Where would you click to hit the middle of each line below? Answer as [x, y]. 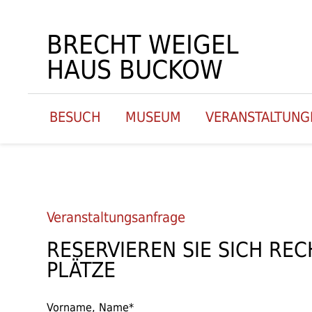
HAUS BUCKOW [135, 70]
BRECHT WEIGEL [143, 45]
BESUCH [76, 117]
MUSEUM [154, 117]
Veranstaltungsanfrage [116, 217]
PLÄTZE [81, 270]
